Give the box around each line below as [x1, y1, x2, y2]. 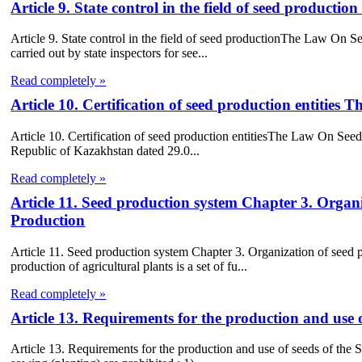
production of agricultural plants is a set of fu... [11, 259, 248, 273]
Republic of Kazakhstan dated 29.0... [11, 144, 200, 158]
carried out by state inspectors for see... [11, 46, 208, 61]
